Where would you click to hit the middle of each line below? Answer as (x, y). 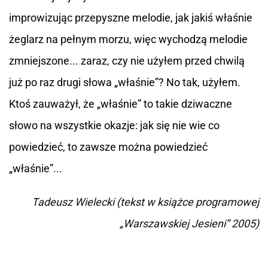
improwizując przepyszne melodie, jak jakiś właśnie (131, 18)
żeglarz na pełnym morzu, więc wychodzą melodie (128, 39)
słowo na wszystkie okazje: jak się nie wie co (114, 125)
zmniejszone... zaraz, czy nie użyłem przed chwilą (127, 61)
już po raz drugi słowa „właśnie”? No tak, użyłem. (125, 82)
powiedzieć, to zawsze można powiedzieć (108, 147)
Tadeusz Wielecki (73, 202)
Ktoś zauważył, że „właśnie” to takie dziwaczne (121, 104)
